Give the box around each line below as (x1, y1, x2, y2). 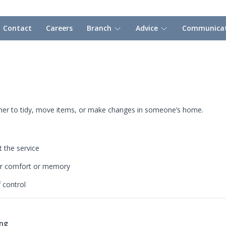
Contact (3, 23, 32, 33)
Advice (136, 23, 160, 33)
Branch (87, 23, 114, 33)
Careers (46, 23, 73, 33)
